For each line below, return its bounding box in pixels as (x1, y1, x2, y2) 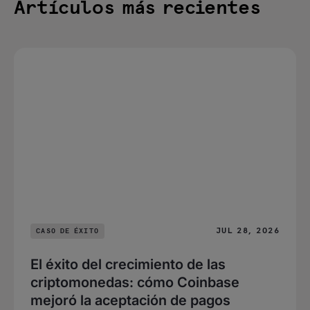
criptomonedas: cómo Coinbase (30, 273, 239, 291)
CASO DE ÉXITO (36, 227, 100, 235)
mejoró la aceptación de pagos (30, 291, 230, 309)
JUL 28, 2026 (215, 226, 280, 235)
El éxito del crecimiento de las (30, 255, 226, 273)
